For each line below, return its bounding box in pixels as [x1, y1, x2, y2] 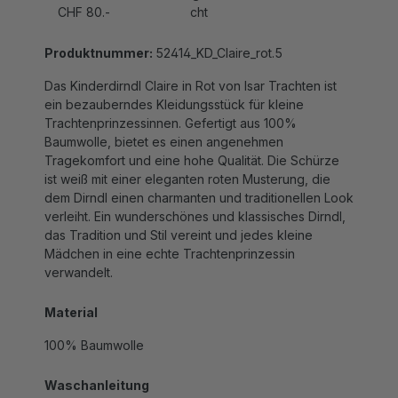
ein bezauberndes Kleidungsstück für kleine [44, 77, 304, 93]
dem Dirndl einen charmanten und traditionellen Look [44, 171, 354, 187]
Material [44, 285, 98, 301]
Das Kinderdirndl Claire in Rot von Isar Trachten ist [44, 59, 337, 75]
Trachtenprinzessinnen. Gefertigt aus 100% [44, 96, 297, 112]
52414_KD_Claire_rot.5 [155, 26, 283, 42]
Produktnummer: [44, 26, 155, 42]
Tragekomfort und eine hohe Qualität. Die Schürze [44, 133, 339, 149]
